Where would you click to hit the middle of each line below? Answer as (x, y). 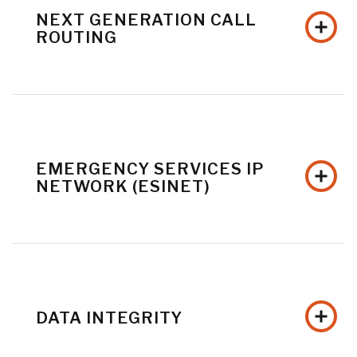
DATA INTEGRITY (109, 318)
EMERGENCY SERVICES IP (150, 169)
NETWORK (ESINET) (123, 187)
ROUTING (76, 38)
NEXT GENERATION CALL (146, 20)
